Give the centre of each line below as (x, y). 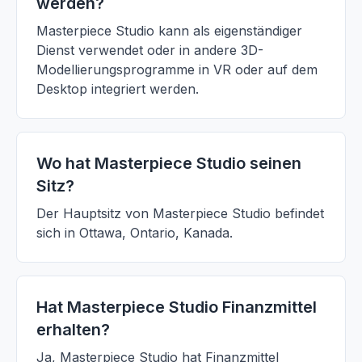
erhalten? (73, 330)
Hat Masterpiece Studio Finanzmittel (177, 307)
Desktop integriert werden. (118, 89)
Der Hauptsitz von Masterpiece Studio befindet (180, 213)
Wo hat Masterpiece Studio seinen (169, 163)
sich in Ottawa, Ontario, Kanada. (135, 233)
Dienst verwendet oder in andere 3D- (150, 50)
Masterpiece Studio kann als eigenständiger (169, 31)
